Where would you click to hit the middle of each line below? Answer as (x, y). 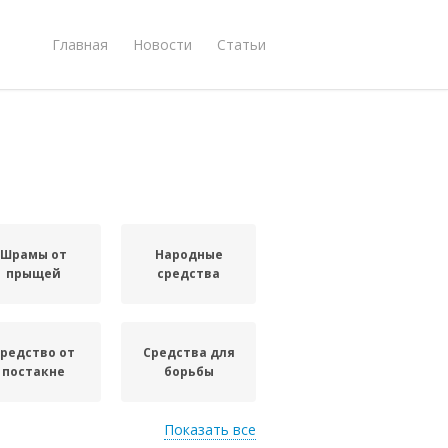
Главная (80, 44)
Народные (188, 254)
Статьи (241, 44)
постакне (34, 371)
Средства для (188, 352)
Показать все (210, 429)
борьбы (188, 371)
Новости (162, 44)
